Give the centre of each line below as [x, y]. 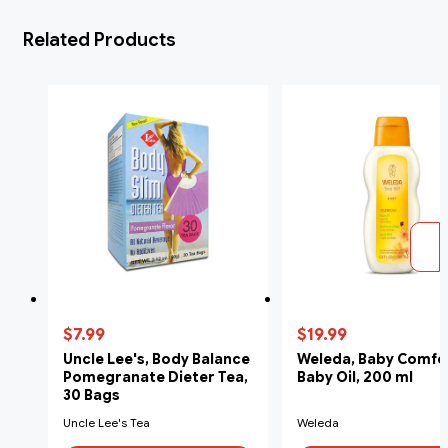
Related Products [99, 39]
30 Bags [91, 394]
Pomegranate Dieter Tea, [155, 376]
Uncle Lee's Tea [106, 422]
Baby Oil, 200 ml [355, 376]
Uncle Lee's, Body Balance [156, 358]
